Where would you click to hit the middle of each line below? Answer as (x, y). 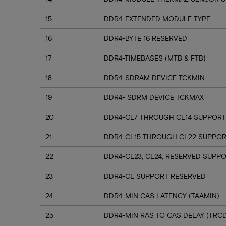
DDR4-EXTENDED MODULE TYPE (157, 18)
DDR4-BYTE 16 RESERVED (146, 38)
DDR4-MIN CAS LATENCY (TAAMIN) (162, 195)
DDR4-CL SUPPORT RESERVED (155, 176)
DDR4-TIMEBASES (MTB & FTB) (155, 58)
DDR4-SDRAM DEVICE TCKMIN (154, 77)
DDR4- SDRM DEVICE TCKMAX (154, 97)
